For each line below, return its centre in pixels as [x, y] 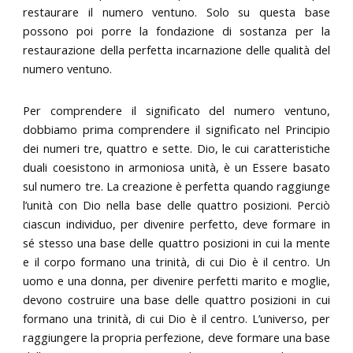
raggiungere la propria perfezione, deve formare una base [176, 338]
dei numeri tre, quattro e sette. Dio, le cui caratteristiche [176, 149]
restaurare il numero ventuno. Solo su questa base [176, 11]
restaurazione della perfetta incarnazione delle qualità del [176, 49]
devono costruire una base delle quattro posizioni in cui [176, 300]
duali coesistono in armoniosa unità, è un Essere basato [176, 167]
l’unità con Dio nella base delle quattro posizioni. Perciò [176, 205]
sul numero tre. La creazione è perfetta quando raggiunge [176, 186]
